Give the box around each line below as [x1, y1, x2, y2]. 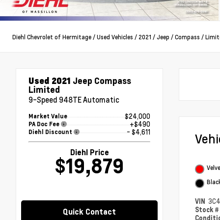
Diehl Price [70, 147, 109, 158]
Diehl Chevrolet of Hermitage [12, 32, 91, 41]
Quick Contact [63, 207, 116, 217]
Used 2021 [28, 75, 71, 86]
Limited [28, 83, 60, 95]
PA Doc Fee [28, 120, 61, 128]
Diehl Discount [28, 128, 74, 136]
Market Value [28, 112, 67, 120]
